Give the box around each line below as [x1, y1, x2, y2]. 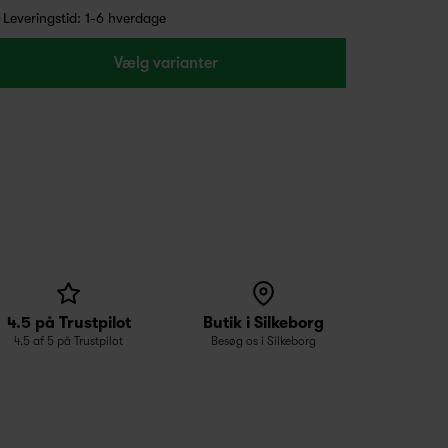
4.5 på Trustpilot [6, 314, 131, 332]
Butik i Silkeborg [203, 314, 324, 332]
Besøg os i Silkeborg [211, 334, 316, 348]
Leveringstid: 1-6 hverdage [3, 10, 166, 26]
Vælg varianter [114, 54, 218, 72]
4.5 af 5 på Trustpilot [14, 334, 123, 348]
